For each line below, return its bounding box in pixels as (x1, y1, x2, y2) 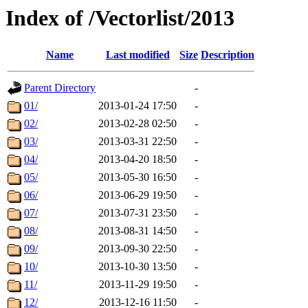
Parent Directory (24, 82, 96, 94)
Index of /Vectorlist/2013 (5, 5, 234, 30)
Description (201, 49, 254, 61)
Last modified (105, 49, 170, 61)
